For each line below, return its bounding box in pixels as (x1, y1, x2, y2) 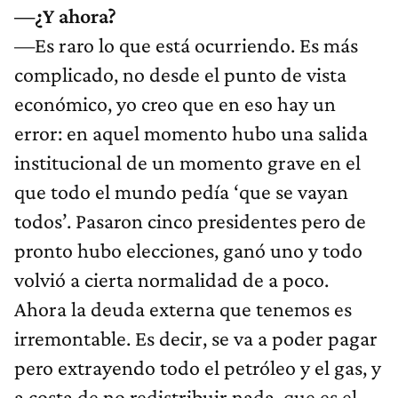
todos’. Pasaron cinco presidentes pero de (14, 209, 366, 234)
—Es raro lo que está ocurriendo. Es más (14, 33, 358, 58)
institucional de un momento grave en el (14, 150, 361, 175)
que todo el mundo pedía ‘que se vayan (14, 179, 348, 204)
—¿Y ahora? (14, 4, 116, 28)
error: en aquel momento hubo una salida (14, 121, 368, 146)
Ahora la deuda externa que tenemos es (14, 297, 352, 322)
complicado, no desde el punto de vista (14, 62, 346, 87)
